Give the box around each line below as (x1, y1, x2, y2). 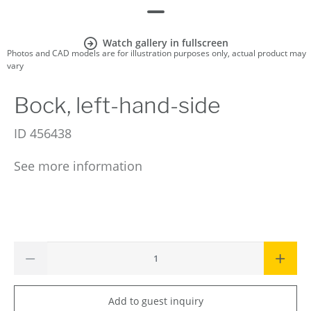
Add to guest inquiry (108, 294, 203, 308)
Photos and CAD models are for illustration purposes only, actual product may (7, 47, 306, 59)
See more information (14, 158, 142, 174)
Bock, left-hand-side (14, 92, 221, 119)
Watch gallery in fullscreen (102, 36, 228, 49)
